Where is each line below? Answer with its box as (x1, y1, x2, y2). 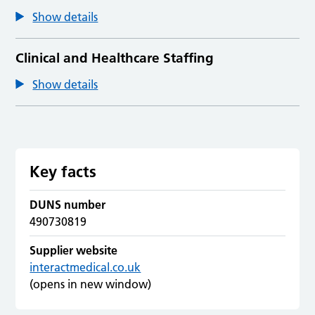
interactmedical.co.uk (30, 259, 141, 274)
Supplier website (30, 243, 118, 257)
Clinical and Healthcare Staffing (15, 49, 214, 66)
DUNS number (30, 197, 106, 212)
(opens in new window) (30, 276, 152, 291)
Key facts (30, 161, 97, 181)
